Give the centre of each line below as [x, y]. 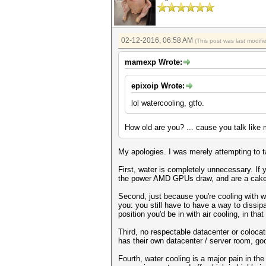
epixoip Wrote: [158, 86]
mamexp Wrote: [153, 62]
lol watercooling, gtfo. [168, 103]
